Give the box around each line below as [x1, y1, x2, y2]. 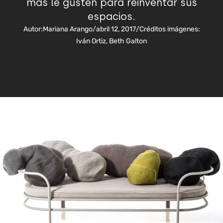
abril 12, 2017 [96, 25, 136, 33]
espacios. [88, 10, 135, 22]
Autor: [23, 25, 43, 33]
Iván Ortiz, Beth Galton [76, 37, 147, 45]
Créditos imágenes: [139, 25, 200, 33]
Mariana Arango [42, 25, 93, 33]
